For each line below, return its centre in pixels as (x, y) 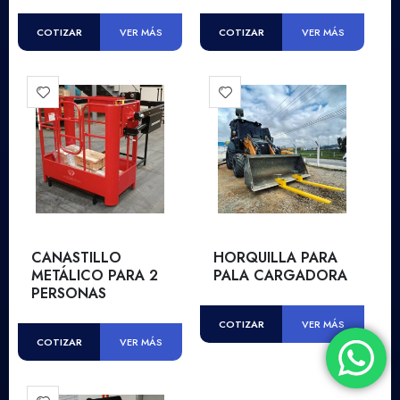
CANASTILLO (76, 258)
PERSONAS (69, 294)
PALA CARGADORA (280, 276)
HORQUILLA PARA (275, 258)
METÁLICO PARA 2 (95, 276)
